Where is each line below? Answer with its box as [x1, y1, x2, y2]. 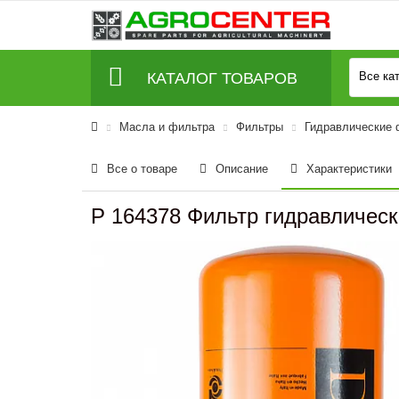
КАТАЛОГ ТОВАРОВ [146, 69, 297, 87]
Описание [216, 162, 268, 175]
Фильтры [236, 120, 283, 134]
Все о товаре [107, 162, 177, 175]
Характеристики [306, 162, 392, 175]
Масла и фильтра [119, 120, 215, 134]
